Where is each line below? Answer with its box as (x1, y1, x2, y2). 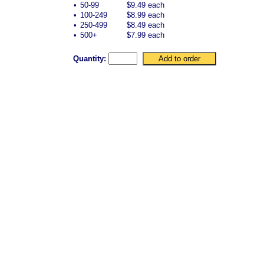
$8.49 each (127, 21, 164, 30)
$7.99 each (127, 31, 164, 40)
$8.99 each (127, 11, 164, 20)
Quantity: (73, 54, 106, 64)
